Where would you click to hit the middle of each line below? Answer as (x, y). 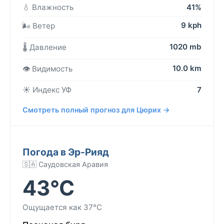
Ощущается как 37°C (62, 207)
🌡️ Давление (44, 47)
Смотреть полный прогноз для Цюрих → (96, 109)
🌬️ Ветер (39, 25)
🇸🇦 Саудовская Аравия (65, 164)
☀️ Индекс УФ (47, 89)
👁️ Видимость (47, 68)
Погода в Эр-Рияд (66, 152)
